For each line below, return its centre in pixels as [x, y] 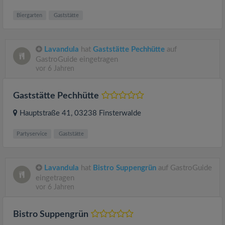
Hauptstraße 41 [45, 113]
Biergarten [30, 15]
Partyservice [32, 134]
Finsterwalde [120, 113]
